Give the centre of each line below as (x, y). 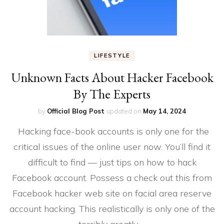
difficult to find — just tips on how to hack (112, 162)
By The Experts (112, 94)
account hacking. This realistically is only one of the (112, 208)
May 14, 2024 (164, 111)
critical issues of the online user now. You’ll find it (112, 146)
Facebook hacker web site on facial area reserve (112, 193)
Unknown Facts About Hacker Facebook (112, 77)
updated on (125, 111)
